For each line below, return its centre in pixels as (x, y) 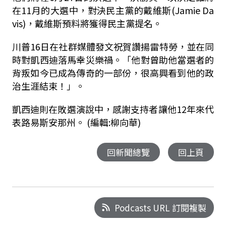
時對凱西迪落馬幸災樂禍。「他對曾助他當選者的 (113, 60)
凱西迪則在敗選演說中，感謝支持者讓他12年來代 (113, 109)
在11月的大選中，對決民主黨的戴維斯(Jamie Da (113, 10)
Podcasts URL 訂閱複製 (161, 208)
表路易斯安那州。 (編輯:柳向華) (76, 122)
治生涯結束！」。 (48, 86)
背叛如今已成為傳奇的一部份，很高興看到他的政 (113, 73)
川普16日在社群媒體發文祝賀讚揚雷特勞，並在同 (113, 46)
